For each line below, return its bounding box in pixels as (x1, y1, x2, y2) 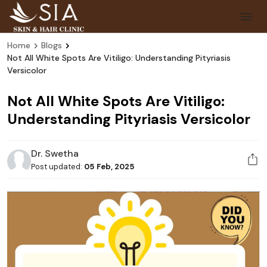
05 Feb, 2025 (84, 162, 135, 172)
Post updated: (31, 162, 84, 172)
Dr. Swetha (31, 147, 79, 160)
